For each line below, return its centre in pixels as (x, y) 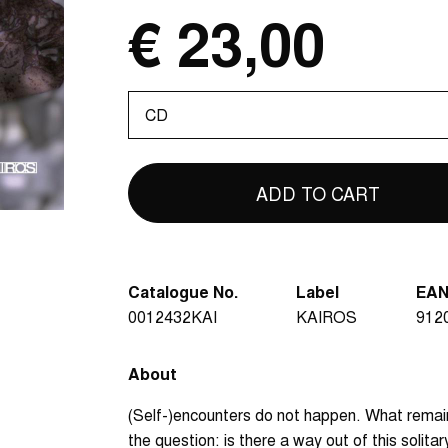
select (151, 127)
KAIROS (327, 316)
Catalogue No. (183, 291)
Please (153, 102)
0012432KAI (172, 316)
